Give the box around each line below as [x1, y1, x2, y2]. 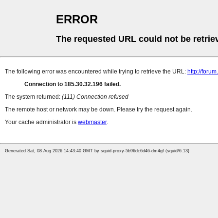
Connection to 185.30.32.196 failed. [24, 81, 121, 88]
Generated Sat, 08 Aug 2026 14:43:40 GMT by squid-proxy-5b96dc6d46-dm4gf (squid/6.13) [5, 148, 189, 154]
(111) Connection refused [62, 93, 128, 101]
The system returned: [5, 93, 62, 101]
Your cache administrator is [5, 119, 78, 126]
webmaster [78, 119, 107, 126]
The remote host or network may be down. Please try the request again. [5, 106, 192, 113]
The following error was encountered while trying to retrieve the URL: [5, 68, 187, 75]
